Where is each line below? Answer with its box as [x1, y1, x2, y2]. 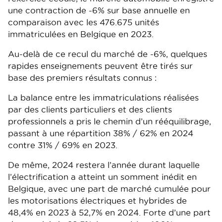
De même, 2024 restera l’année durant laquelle [8, 161, 200, 169]
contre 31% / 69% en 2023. [8, 141, 117, 150]
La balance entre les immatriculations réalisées [8, 93, 199, 102]
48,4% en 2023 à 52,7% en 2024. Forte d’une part [8, 208, 211, 217]
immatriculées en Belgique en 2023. [8, 30, 154, 39]
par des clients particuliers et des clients [8, 105, 172, 114]
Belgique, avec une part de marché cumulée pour [8, 184, 211, 193]
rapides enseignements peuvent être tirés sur [8, 61, 193, 70]
